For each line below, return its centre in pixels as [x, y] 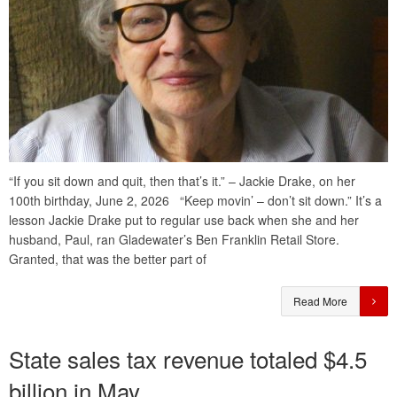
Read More [320, 301]
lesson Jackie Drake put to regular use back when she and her [184, 220]
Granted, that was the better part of [108, 259]
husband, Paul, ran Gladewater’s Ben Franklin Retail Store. [174, 240]
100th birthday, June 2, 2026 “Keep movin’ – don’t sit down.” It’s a [195, 201]
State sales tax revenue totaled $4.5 [188, 359]
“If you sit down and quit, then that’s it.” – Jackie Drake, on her [182, 181]
